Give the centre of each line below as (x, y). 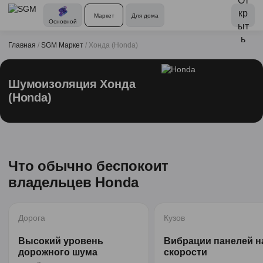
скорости (186, 252)
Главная (22, 45)
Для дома (145, 15)
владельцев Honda (74, 182)
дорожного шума (58, 252)
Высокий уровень (61, 241)
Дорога (32, 218)
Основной (63, 21)
